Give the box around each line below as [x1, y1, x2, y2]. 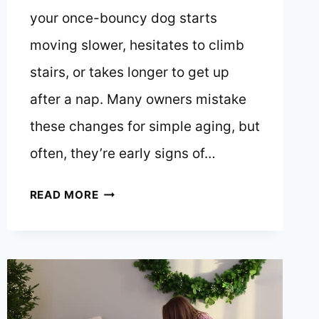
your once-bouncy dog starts [29, 10, 217, 27]
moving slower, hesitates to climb [29, 37, 244, 54]
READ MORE [29, 188, 99, 202]
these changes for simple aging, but [29, 118, 260, 135]
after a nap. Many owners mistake [29, 91, 246, 108]
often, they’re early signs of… [29, 145, 216, 162]
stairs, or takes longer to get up [29, 64, 229, 81]
